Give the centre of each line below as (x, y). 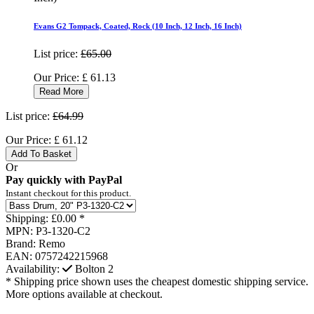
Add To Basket (41, 154)
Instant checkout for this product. (68, 193)
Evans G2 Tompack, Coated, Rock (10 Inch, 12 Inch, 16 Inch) (138, 26)
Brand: (21, 244)
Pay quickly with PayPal (64, 180)
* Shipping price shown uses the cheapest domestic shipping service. (157, 282)
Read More (61, 92)
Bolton (90, 269)
